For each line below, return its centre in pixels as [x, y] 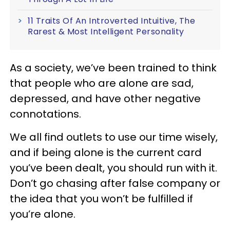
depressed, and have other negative [105, 98]
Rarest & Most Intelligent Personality [106, 31]
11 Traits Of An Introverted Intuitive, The [111, 21]
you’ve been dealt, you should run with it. [113, 168]
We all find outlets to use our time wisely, [114, 137]
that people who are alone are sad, [102, 83]
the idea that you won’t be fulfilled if [101, 198]
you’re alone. [43, 214]
